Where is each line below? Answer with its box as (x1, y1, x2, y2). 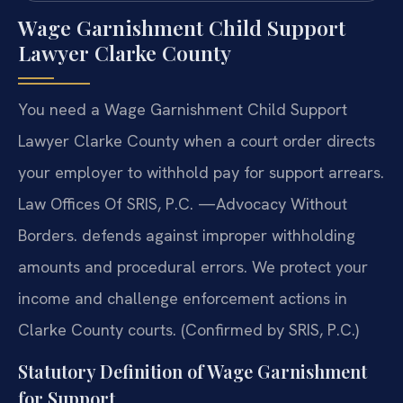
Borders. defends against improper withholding (18, 224, 355, 246)
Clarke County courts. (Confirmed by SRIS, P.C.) (18, 318, 359, 340)
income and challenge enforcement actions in (18, 287, 347, 309)
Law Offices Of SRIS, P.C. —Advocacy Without (18, 193, 347, 214)
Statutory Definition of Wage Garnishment (18, 359, 367, 384)
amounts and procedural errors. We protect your (18, 255, 368, 277)
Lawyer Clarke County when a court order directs (18, 130, 375, 151)
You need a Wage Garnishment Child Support (18, 98, 347, 120)
